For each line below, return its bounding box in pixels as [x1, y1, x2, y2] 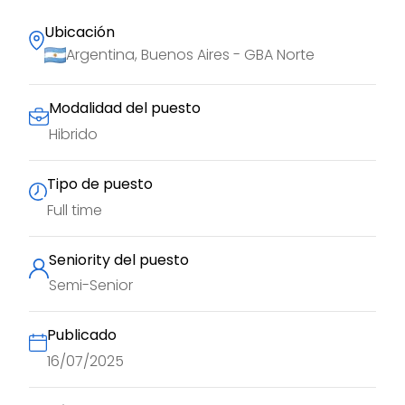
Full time [47, 199, 102, 221]
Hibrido [49, 123, 98, 145]
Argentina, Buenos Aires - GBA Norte [66, 44, 315, 66]
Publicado [47, 325, 117, 346]
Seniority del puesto [49, 249, 189, 270]
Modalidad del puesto [49, 98, 201, 119]
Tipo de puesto [47, 173, 153, 194]
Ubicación [44, 21, 115, 42]
